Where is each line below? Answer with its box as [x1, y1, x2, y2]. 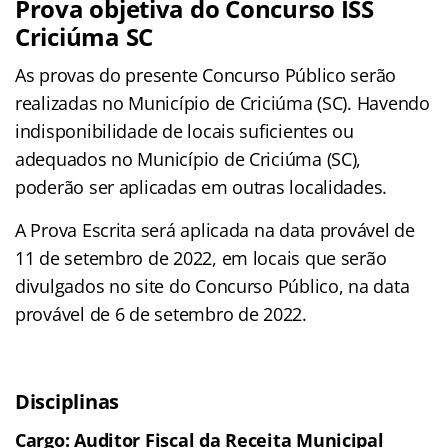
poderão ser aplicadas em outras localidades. [15, 174, 388, 199]
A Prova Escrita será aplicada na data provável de [15, 217, 415, 242]
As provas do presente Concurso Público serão [15, 62, 397, 87]
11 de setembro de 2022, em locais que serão [15, 245, 387, 270]
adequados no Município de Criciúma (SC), [15, 146, 362, 171]
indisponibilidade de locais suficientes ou [15, 118, 354, 143]
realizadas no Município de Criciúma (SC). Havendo [15, 90, 430, 115]
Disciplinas [15, 387, 120, 415]
